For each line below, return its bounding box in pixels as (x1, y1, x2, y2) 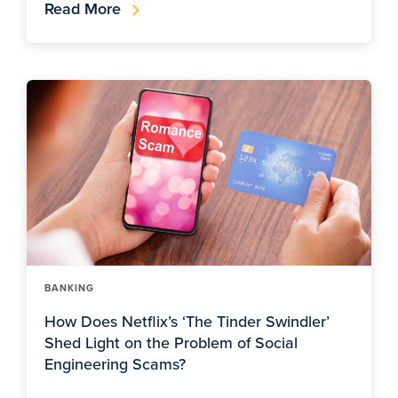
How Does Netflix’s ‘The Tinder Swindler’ (44, 309, 330, 332)
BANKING (44, 280, 94, 295)
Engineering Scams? (44, 352, 186, 375)
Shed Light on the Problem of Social (44, 330, 298, 354)
